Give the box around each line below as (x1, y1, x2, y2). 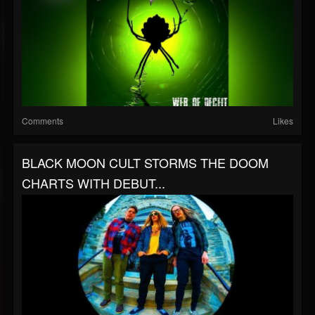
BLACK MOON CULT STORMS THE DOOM (22, 153, 269, 172)
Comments (22, 115, 63, 127)
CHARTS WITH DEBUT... (22, 174, 165, 192)
